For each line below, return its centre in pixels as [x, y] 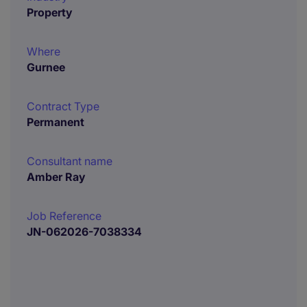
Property [50, 12]
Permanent [56, 122]
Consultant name [70, 161]
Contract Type [63, 106]
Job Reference [64, 216]
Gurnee [46, 67]
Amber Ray [56, 177]
